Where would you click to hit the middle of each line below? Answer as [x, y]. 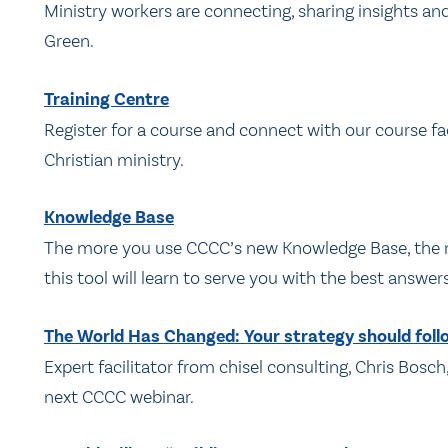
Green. [69, 41]
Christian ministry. [114, 159]
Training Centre [106, 99]
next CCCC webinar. [119, 396]
